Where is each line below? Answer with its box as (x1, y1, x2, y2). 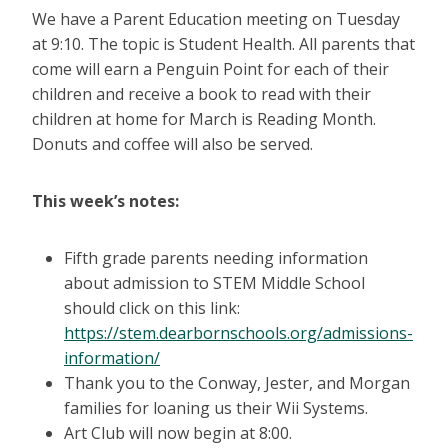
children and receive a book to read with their (32, 83, 371, 106)
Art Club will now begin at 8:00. (64, 422, 292, 445)
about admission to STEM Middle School (64, 272, 365, 295)
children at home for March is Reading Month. (32, 108, 376, 131)
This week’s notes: (32, 190, 179, 213)
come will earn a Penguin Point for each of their (32, 58, 389, 81)
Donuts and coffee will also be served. (32, 133, 313, 156)
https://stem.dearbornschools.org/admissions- (64, 322, 413, 345)
